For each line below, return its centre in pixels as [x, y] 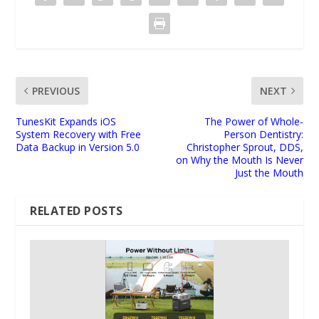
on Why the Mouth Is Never [239, 160]
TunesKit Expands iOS [66, 122]
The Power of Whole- [253, 122]
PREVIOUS [56, 91]
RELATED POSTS [77, 211]
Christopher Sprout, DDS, [245, 147]
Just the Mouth [269, 173]
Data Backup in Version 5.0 [78, 147]
